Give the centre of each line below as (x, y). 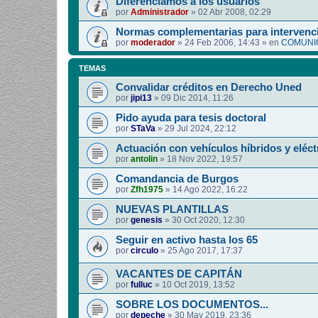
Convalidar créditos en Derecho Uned (209, 88)
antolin (144, 159)
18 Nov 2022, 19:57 (205, 159)
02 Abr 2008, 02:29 (235, 12)
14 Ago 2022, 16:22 (210, 190)
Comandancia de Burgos (177, 179)
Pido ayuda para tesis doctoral (191, 118)
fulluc (142, 284)
